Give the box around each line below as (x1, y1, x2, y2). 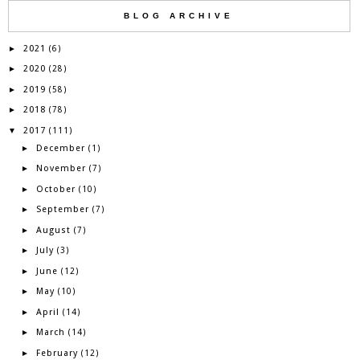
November (35, 163, 86, 174)
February (35, 347, 78, 358)
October (35, 183, 76, 194)
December (35, 142, 85, 153)
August (35, 224, 71, 235)
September (35, 204, 89, 215)
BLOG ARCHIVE (124, 10, 235, 20)
